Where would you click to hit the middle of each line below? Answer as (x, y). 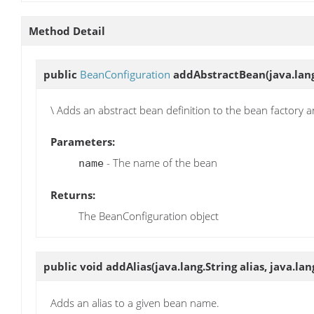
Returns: (73, 195)
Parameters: (83, 142)
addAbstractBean (219, 74)
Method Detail (67, 30)
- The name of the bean (161, 163)
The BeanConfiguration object (149, 216)
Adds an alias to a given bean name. (135, 302)
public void (75, 267)
